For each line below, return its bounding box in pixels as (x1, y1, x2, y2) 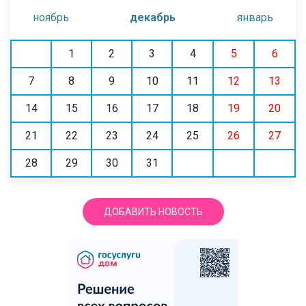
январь (236, 10, 273, 24)
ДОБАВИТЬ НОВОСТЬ (103, 206, 203, 217)
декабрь (130, 10, 176, 24)
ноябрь (33, 10, 70, 24)
